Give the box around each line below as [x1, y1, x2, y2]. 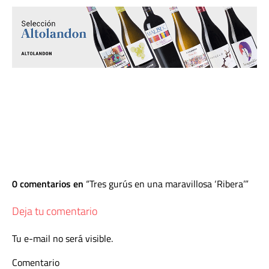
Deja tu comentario [12, 202, 97, 219]
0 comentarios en [12, 176, 86, 191]
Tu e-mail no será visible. [12, 231, 113, 246]
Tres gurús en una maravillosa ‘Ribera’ [89, 176, 245, 191]
